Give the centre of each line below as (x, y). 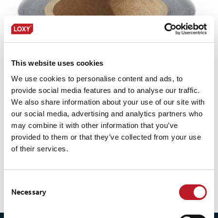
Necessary (29, 192)
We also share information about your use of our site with (108, 102)
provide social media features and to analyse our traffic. (106, 90)
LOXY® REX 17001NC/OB (109, 160)
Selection (18, 194)
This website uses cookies (57, 63)
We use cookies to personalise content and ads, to (97, 78)
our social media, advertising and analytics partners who (107, 113)
